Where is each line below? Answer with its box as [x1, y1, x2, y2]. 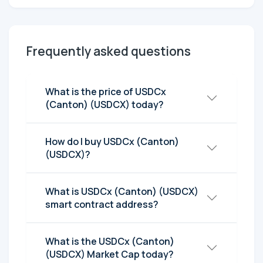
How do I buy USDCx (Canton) [45, 135, 179, 149]
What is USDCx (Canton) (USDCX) [45, 185, 198, 198]
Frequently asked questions [26, 43, 191, 60]
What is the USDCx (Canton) [45, 235, 174, 248]
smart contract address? [45, 198, 159, 211]
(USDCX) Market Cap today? [45, 248, 174, 261]
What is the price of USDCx [45, 85, 166, 99]
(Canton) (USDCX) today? [45, 98, 164, 112]
